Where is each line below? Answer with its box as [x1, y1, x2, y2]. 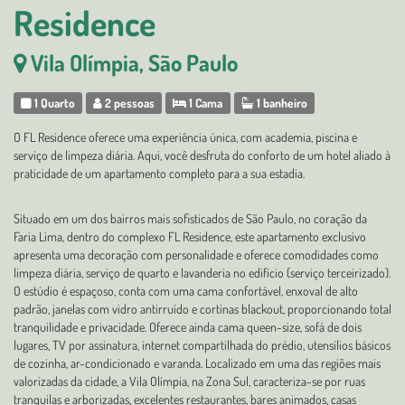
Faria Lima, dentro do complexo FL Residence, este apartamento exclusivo [14, 229, 366, 244]
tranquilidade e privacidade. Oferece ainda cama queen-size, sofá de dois [14, 319, 362, 334]
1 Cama [186, 95, 223, 110]
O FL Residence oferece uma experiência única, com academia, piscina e [14, 129, 357, 145]
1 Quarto [32, 95, 76, 110]
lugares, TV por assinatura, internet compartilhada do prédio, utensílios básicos [14, 337, 391, 353]
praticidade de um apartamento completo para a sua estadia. [14, 165, 305, 181]
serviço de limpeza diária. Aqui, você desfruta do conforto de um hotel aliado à [14, 147, 391, 163]
